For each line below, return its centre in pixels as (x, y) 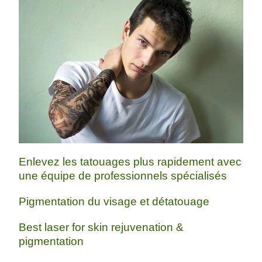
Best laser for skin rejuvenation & (101, 227)
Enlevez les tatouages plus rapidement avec (130, 161)
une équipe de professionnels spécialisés (123, 175)
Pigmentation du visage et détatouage (114, 201)
